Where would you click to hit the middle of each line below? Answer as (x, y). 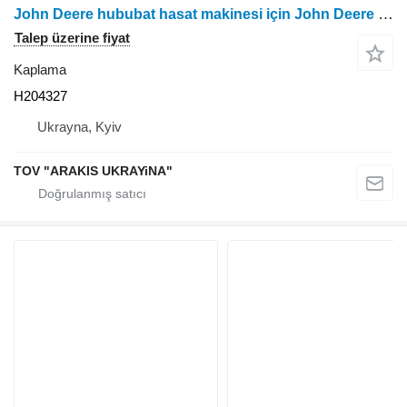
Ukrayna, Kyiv (79, 126)
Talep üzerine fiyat (72, 37)
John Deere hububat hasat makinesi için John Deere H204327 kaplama (386, 14)
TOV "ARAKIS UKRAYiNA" (93, 170)
